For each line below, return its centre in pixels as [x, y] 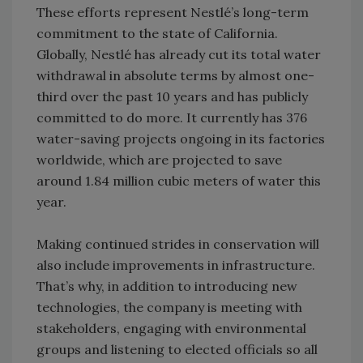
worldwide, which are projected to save [159, 160]
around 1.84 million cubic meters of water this [179, 181]
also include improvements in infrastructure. [176, 265]
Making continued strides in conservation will [178, 244]
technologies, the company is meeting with [169, 307]
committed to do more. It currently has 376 [172, 118]
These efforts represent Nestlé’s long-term [173, 13]
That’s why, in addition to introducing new [167, 286]
